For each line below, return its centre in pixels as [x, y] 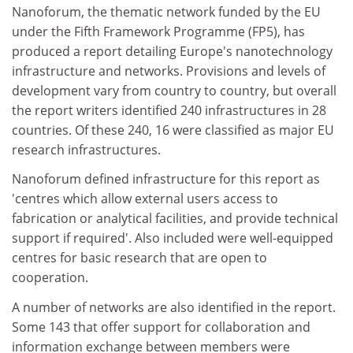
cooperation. [50, 277]
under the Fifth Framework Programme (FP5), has [158, 31]
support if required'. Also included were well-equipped [173, 238]
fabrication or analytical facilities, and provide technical [175, 218]
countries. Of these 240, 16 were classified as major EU [173, 130]
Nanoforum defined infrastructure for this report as [166, 179]
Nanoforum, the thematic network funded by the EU [166, 11]
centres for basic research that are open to [139, 258]
